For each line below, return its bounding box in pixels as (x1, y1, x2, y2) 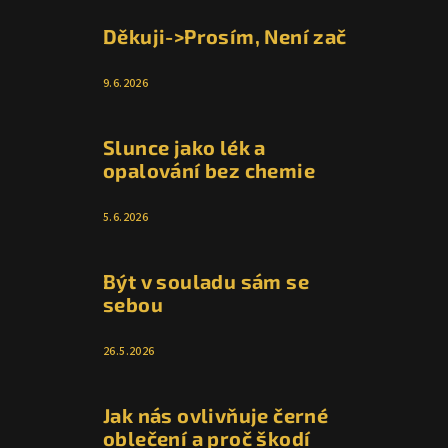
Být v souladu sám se (103, 269, 309, 294)
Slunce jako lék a (103, 135, 266, 160)
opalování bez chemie (103, 158, 315, 183)
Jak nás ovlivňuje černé (103, 403, 329, 428)
